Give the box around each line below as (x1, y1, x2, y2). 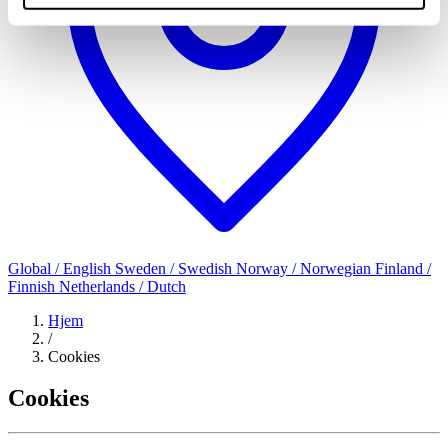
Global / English (8, 259, 115, 277)
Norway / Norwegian (236, 259, 375, 277)
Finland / (375, 259, 431, 277)
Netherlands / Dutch (59, 277, 186, 295)
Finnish (8, 277, 59, 295)
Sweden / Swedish (115, 259, 236, 277)
